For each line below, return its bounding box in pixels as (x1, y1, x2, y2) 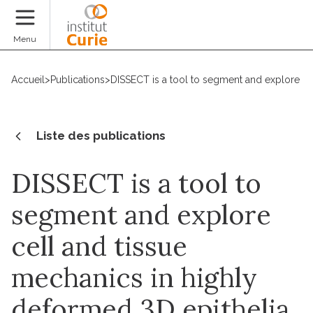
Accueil (11, 74, 45, 85)
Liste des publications (36, 128, 166, 143)
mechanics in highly (11, 260, 257, 294)
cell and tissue (11, 228, 187, 263)
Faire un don (226, 27, 302, 41)
